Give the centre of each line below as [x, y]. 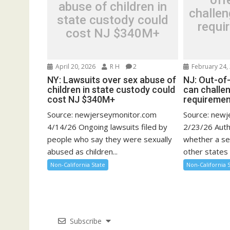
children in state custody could [111, 89]
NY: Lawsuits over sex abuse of [112, 80]
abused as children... [82, 151]
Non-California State [78, 164]
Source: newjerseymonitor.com [102, 114]
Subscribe [85, 221]
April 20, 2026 [75, 66]
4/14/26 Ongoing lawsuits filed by [107, 127]
